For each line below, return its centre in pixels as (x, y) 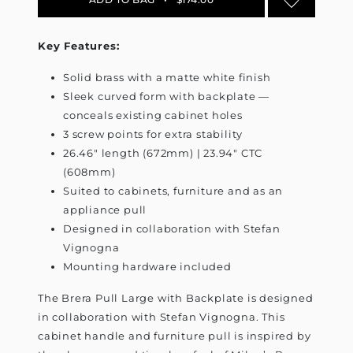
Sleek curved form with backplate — (167, 97)
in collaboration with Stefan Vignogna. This (162, 317)
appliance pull (105, 210)
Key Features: (79, 46)
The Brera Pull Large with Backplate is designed (176, 298)
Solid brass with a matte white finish (167, 78)
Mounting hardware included (147, 267)
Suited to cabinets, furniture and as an (173, 191)
